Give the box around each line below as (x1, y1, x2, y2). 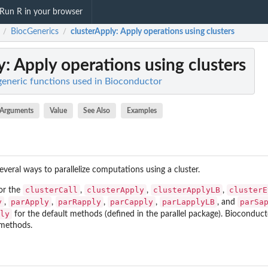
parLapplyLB (162, 197, 215, 206)
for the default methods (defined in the (12, 209, 160, 218)
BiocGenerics (11, 28, 59, 36)
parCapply (110, 197, 153, 206)
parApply (11, 197, 49, 206)
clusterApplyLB (153, 185, 220, 194)
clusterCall (25, 185, 78, 194)
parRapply (58, 197, 101, 206)
